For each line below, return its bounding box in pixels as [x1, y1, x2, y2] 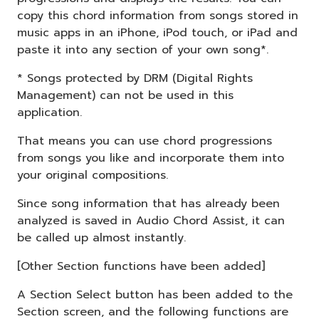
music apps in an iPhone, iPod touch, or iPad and [17, 23, 298, 41]
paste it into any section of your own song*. [17, 41, 268, 58]
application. [17, 103, 82, 121]
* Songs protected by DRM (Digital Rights [17, 69, 253, 87]
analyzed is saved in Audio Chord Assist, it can [17, 211, 285, 229]
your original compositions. [17, 166, 168, 184]
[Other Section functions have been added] [17, 257, 265, 275]
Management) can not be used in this [17, 86, 234, 104]
